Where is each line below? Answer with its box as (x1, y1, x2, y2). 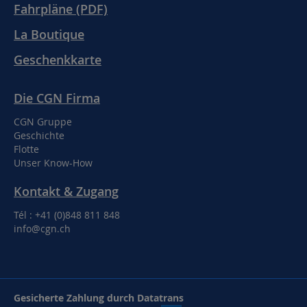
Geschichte (14, 128, 64, 142)
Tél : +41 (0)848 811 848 (14, 208, 120, 221)
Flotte (14, 142, 39, 156)
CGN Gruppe (14, 114, 72, 128)
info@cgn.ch (14, 221, 71, 235)
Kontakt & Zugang (14, 182, 119, 199)
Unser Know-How (14, 156, 93, 169)
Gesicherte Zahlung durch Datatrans (14, 291, 184, 304)
